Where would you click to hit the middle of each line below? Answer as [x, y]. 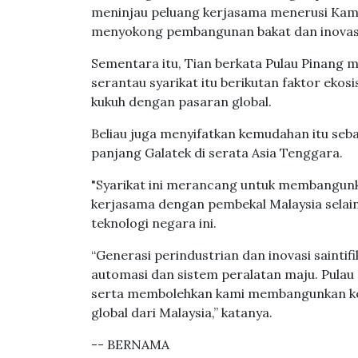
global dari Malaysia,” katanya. [182, 312]
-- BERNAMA [130, 344]
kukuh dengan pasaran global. [181, 101]
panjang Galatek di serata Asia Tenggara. [217, 153]
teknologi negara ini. [154, 223]
